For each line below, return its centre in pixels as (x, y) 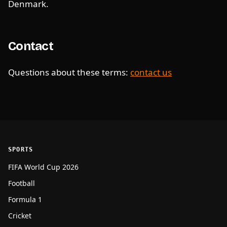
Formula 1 (25, 199)
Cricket (20, 216)
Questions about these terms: (69, 72)
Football (22, 183)
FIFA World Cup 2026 (43, 167)
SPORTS (21, 149)
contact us (151, 72)
